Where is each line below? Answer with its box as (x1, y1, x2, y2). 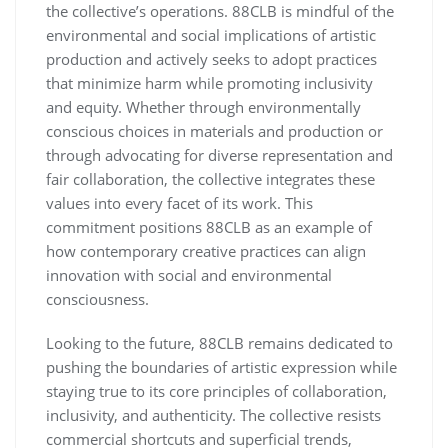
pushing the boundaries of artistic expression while (46, 357, 397, 377)
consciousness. (46, 289, 149, 309)
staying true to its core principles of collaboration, (46, 381, 387, 401)
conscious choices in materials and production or (46, 121, 383, 141)
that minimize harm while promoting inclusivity (46, 73, 373, 93)
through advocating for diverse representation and (46, 145, 393, 165)
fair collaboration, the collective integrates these (46, 169, 375, 189)
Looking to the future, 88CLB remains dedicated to (46, 333, 393, 353)
